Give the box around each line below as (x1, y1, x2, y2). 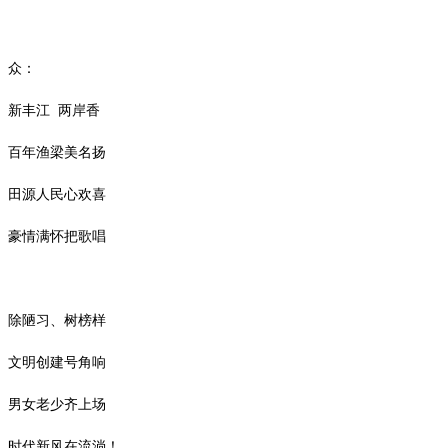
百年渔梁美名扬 (8, 144, 106, 160)
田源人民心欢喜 (8, 186, 106, 202)
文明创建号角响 (8, 354, 106, 370)
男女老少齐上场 (8, 396, 106, 412)
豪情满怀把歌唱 (8, 228, 106, 244)
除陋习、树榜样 (8, 312, 106, 328)
